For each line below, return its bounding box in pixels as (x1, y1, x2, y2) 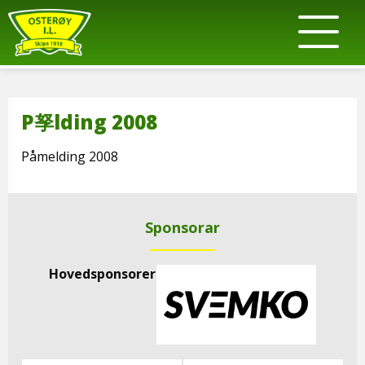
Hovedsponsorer (48, 265, 156, 283)
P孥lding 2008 (21, 108, 157, 135)
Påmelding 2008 (21, 147, 118, 165)
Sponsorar (145, 218, 220, 237)
